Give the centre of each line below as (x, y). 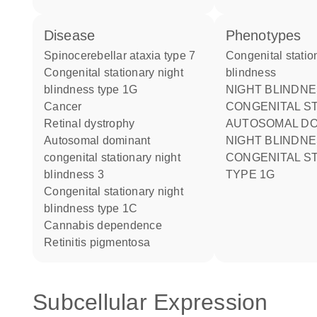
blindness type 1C (91, 208)
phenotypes (268, 35)
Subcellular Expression (150, 302)
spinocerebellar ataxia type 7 (124, 56)
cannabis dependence (107, 225)
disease (75, 35)
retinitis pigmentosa (101, 242)
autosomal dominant (48, 140)
